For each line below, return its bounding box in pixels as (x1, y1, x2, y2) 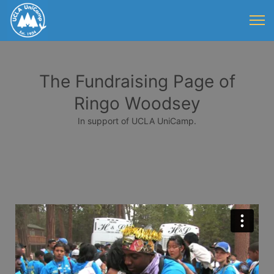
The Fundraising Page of (39, 71, 235, 92)
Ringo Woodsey (73, 93, 201, 114)
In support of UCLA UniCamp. (78, 116, 196, 126)
